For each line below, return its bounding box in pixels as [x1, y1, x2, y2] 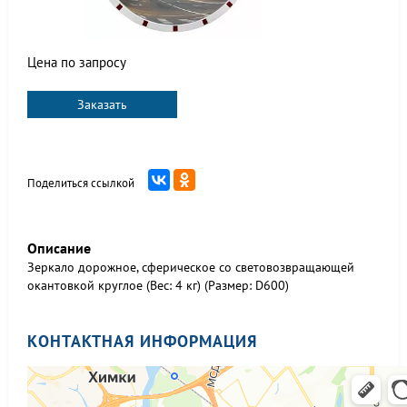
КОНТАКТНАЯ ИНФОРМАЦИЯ [27, 331, 257, 352]
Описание [27, 239, 91, 257]
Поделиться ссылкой [27, 175, 134, 191]
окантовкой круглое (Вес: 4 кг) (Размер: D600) [27, 277, 289, 293]
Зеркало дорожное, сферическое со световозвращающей [27, 259, 354, 275]
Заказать [77, 96, 127, 113]
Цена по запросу [27, 54, 126, 71]
